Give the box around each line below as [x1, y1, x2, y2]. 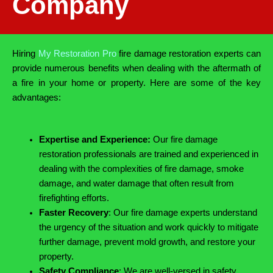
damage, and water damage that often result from [38, 179, 234, 189]
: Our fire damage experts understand [108, 208, 257, 218]
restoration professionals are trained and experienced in [38, 149, 258, 160]
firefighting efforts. [38, 193, 109, 204]
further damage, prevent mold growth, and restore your [38, 237, 255, 247]
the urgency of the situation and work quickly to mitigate [38, 222, 258, 233]
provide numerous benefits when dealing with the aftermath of [12, 63, 261, 73]
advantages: [12, 92, 61, 102]
